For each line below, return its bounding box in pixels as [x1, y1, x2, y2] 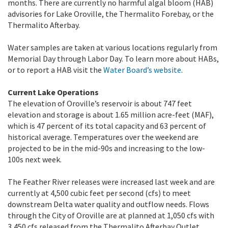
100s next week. [8, 154, 63, 164]
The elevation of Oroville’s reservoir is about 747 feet [8, 98, 192, 108]
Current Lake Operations [8, 87, 99, 97]
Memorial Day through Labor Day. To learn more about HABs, [8, 53, 219, 64]
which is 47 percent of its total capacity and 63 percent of [8, 120, 206, 131]
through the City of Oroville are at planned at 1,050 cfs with [8, 210, 214, 220]
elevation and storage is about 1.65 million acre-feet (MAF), [8, 109, 214, 120]
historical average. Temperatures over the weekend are [8, 131, 198, 142]
